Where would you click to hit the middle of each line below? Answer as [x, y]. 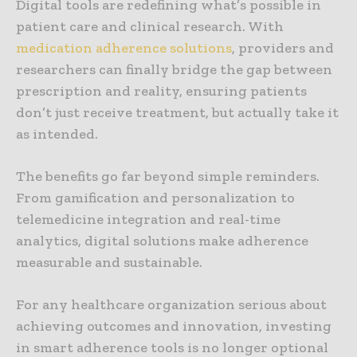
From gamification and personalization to [155, 198]
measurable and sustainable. [109, 263]
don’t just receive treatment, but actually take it [177, 113]
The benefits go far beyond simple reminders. [168, 177]
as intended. [57, 134]
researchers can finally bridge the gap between [174, 70]
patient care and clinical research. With [150, 27]
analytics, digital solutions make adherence [162, 241]
